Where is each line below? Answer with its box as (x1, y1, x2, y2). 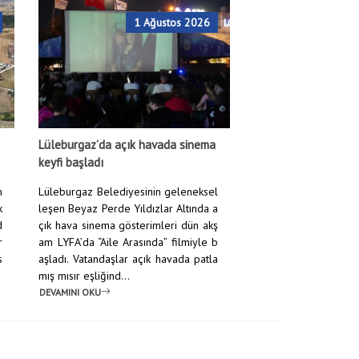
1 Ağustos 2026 (134, 15, 211, 30)
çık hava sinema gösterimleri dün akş (38, 218, 219, 232)
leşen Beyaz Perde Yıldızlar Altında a (38, 201, 219, 216)
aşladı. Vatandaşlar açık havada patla (38, 252, 219, 266)
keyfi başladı (38, 155, 104, 170)
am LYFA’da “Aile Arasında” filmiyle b (38, 235, 219, 249)
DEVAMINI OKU (39, 285, 102, 298)
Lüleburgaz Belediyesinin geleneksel (38, 184, 219, 199)
